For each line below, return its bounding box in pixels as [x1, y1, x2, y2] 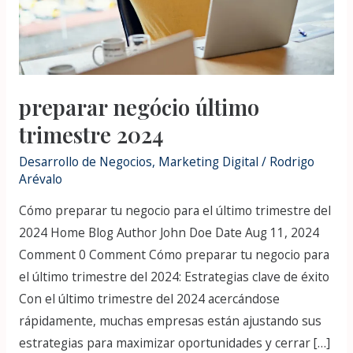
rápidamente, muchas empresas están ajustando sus [18, 312, 321, 330]
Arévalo [18, 169, 62, 188]
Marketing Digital [158, 152, 258, 170]
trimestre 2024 [18, 120, 163, 150]
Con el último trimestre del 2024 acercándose [18, 290, 280, 308]
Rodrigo [269, 152, 314, 170]
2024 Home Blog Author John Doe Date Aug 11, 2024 [18, 224, 319, 242]
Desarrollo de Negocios [18, 152, 152, 170]
